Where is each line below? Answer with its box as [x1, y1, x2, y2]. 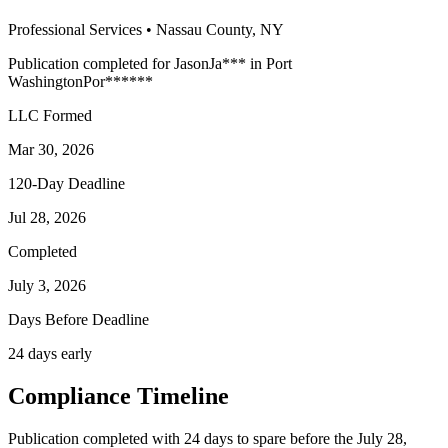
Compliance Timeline [8, 382, 229, 409]
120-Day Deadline [8, 174, 125, 192]
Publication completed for [8, 54, 170, 72]
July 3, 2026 [8, 276, 86, 294]
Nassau [156, 20, 202, 38]
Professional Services [8, 20, 142, 38]
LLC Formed [8, 106, 92, 124]
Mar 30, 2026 [8, 140, 94, 158]
